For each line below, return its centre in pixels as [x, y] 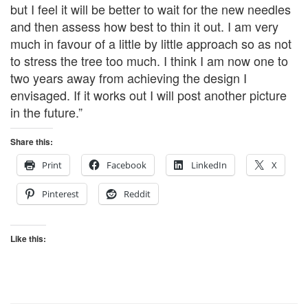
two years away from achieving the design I [129, 78]
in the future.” [46, 112]
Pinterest [60, 194]
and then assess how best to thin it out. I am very [144, 26]
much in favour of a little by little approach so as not [151, 44]
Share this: [32, 142]
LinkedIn [209, 165]
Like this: [28, 239]
